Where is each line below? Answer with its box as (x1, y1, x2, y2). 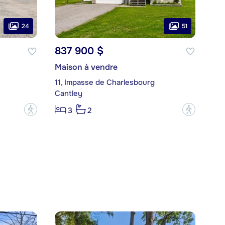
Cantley (54, 88, 82, 99)
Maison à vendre (54, 62, 118, 73)
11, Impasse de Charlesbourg (54, 77, 155, 88)
